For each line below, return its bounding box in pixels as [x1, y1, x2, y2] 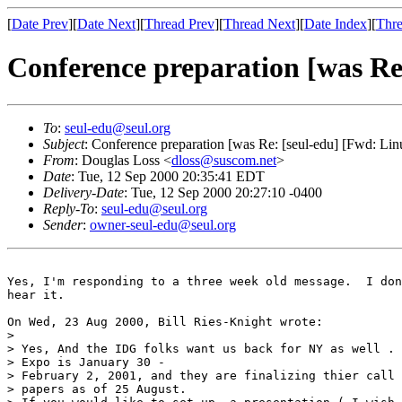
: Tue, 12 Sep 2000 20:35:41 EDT [71, 168, 265, 184]
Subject [43, 135, 84, 152]
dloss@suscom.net [171, 152, 276, 168]
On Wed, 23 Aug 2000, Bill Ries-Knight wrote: [7, 314, 323, 328]
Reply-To [43, 200, 94, 216]
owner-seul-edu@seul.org [90, 216, 236, 232]
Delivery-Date [43, 184, 124, 200]
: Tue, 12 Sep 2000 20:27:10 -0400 [124, 184, 322, 200]
